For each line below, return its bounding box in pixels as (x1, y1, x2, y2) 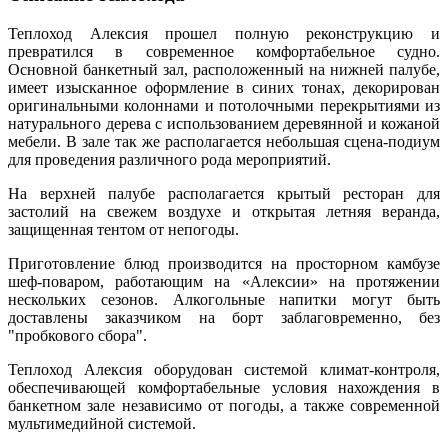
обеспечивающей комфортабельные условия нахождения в (8, 379, 440, 397)
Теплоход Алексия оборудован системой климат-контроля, (8, 361, 440, 379)
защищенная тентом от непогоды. (8, 221, 239, 239)
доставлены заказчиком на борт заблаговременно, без (8, 309, 440, 327)
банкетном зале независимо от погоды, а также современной (8, 397, 440, 415)
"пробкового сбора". (8, 327, 147, 345)
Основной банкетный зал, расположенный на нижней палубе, (8, 61, 440, 79)
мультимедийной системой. (8, 415, 196, 433)
